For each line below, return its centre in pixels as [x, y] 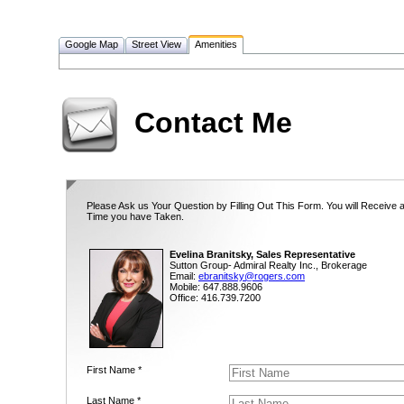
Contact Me [213, 122]
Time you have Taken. [135, 217]
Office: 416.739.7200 [215, 298]
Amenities [216, 45]
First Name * [114, 370]
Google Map [92, 45]
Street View [156, 45]
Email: [184, 276]
